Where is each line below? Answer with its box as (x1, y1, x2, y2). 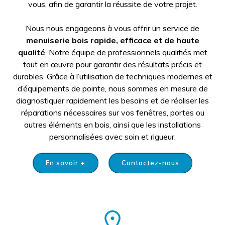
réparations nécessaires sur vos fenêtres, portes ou (21, 107, 204, 118)
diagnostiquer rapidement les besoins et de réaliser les (16, 95, 209, 105)
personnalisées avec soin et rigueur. (49, 132, 176, 142)
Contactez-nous (122, 159, 179, 167)
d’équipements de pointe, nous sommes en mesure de (17, 83, 208, 93)
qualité (18, 47, 45, 57)
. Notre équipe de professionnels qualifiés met (45, 47, 207, 57)
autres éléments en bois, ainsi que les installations (24, 120, 201, 130)
